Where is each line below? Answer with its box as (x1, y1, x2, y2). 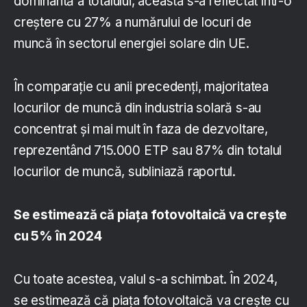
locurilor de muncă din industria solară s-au (14, 99, 262, 116)
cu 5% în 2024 (14, 228, 102, 244)
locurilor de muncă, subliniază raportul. (14, 163, 236, 180)
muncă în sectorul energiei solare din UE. (14, 35, 249, 51)
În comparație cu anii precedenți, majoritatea (14, 78, 269, 95)
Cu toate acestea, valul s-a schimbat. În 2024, (14, 271, 278, 287)
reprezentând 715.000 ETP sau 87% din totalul (14, 142, 282, 158)
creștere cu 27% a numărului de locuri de (14, 14, 252, 30)
